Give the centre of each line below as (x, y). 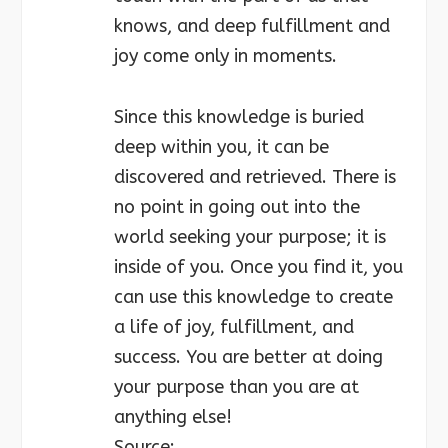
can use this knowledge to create (253, 297)
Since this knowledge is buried (239, 117)
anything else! (173, 417)
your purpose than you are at (236, 387)
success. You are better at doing (248, 357)
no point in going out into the (237, 207)
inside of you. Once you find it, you (258, 267)
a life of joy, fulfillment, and (234, 327)
